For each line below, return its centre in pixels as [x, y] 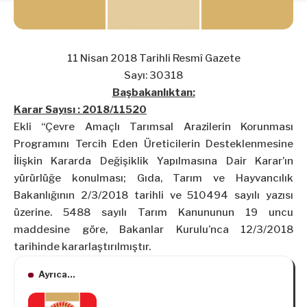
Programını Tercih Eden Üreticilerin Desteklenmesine [153, 144]
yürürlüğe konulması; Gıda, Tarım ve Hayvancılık [153, 179]
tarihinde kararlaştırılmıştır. [82, 247]
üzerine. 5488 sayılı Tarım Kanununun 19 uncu [153, 213]
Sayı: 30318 [153, 76]
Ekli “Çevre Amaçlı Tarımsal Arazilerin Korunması [153, 127]
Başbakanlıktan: [153, 93]
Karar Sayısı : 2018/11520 [80, 110]
